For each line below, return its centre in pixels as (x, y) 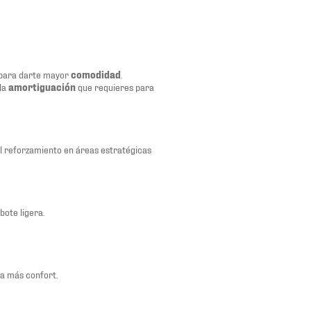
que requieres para (115, 86)
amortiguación (42, 86)
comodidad (96, 74)
